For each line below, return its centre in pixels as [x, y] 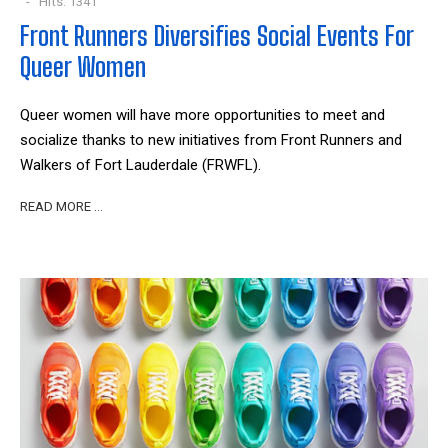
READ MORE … [61, 206]
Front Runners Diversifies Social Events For [216, 36]
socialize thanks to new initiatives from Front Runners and [211, 140]
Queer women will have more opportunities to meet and [202, 115]
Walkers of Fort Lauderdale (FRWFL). [140, 165]
